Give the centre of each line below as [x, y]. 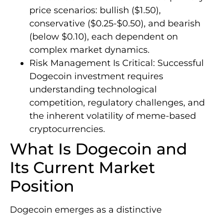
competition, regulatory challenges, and [117, 102]
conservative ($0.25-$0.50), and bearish [115, 23]
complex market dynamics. [89, 50]
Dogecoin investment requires [96, 76]
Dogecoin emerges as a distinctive [86, 209]
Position [42, 186]
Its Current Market [82, 167]
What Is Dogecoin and [99, 149]
